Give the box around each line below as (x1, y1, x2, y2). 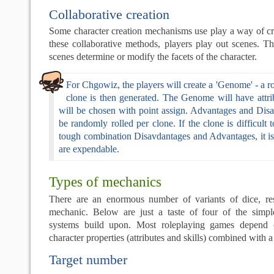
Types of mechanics (49, 174, 161, 190)
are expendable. (59, 144, 119, 154)
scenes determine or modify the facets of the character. (49, 51, 257, 62)
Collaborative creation (49, 7, 169, 22)
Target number (49, 252, 127, 267)
